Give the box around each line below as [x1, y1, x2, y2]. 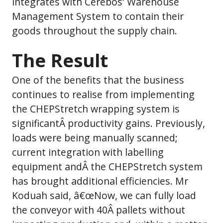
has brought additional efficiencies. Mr [12, 174, 188, 188]
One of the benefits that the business [12, 73, 184, 87]
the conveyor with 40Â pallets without [12, 203, 185, 217]
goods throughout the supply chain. [12, 24, 177, 38]
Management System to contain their [12, 9, 184, 23]
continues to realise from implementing [12, 87, 195, 101]
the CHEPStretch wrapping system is [12, 102, 180, 115]
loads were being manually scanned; [12, 130, 178, 144]
